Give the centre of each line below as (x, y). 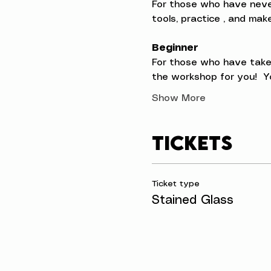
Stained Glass (192, 201)
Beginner (175, 48)
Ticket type (175, 184)
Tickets (192, 142)
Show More (178, 98)
